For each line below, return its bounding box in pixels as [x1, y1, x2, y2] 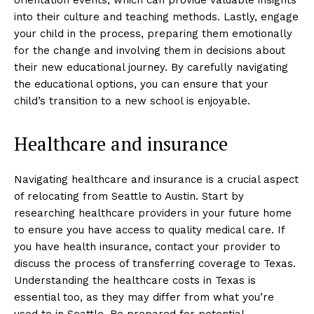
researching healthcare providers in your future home [14, 206, 292, 219]
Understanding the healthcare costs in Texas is [14, 273, 256, 287]
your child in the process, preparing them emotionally [14, 27, 292, 40]
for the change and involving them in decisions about [14, 43, 285, 57]
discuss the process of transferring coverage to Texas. [14, 257, 296, 270]
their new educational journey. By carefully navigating [14, 60, 288, 74]
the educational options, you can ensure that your [14, 77, 268, 90]
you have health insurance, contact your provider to [14, 240, 280, 253]
